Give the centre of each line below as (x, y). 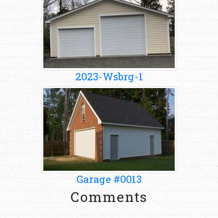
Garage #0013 (109, 179)
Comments (109, 197)
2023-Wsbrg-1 (109, 76)
